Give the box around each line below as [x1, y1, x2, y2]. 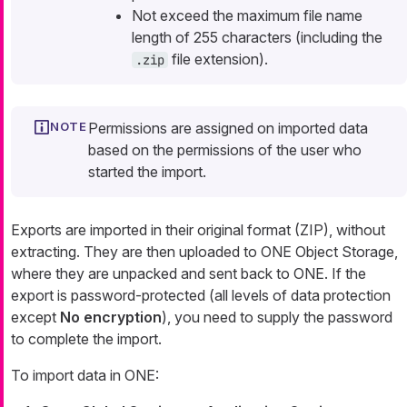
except [11, 308, 60, 327]
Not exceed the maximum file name [132, 6, 362, 25]
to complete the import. [11, 330, 162, 349]
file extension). [168, 50, 268, 69]
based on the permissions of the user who [88, 141, 362, 160]
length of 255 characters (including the [132, 28, 382, 47]
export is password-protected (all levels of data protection [11, 286, 391, 305]
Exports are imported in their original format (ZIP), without [11, 221, 385, 240]
